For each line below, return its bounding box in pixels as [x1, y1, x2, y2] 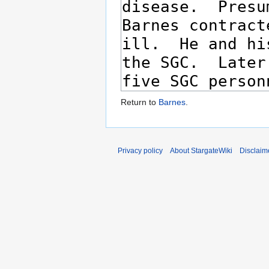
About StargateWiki [170, 147, 232, 156]
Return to [121, 97, 159, 107]
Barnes [159, 97, 186, 107]
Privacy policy [118, 147, 163, 156]
